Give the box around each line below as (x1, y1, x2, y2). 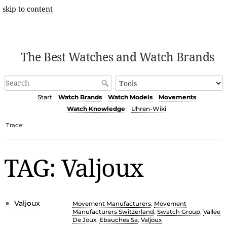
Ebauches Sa (99, 216, 138, 223)
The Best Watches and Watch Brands (21, 49, 214, 65)
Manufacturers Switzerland (72, 208, 154, 215)
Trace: (6, 121, 24, 129)
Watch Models (107, 93, 153, 101)
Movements (158, 93, 196, 101)
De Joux (72, 216, 96, 223)
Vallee (203, 208, 220, 215)
